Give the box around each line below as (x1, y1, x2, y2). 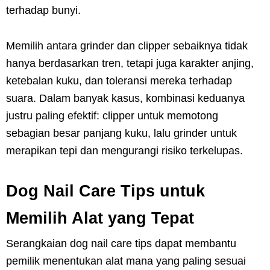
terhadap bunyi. (6, 4, 81, 16)
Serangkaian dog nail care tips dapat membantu (6, 237, 236, 250)
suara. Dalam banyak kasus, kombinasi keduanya (6, 92, 245, 104)
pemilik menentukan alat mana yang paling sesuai (6, 254, 246, 267)
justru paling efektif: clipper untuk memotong (6, 109, 218, 122)
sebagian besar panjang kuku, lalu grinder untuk (6, 127, 237, 139)
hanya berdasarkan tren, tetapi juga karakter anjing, (6, 57, 254, 69)
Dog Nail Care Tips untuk (6, 181, 205, 200)
